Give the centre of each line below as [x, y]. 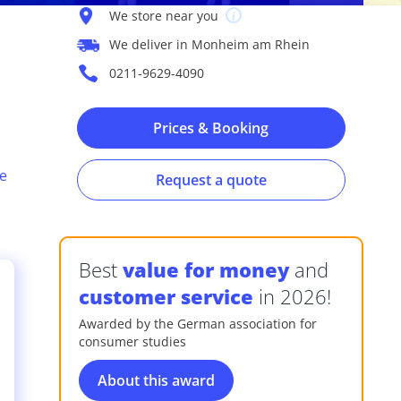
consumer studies [132, 341]
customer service [166, 296]
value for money [205, 269]
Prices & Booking [211, 128]
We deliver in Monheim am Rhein [209, 44]
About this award [156, 380]
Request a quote [211, 179]
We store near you [165, 15]
